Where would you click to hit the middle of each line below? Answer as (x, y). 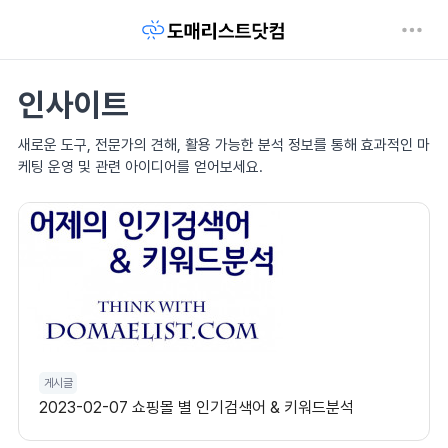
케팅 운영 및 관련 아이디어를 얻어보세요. (140, 167)
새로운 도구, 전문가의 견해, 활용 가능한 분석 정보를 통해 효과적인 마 (224, 145)
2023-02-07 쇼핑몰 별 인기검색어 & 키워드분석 (196, 407)
